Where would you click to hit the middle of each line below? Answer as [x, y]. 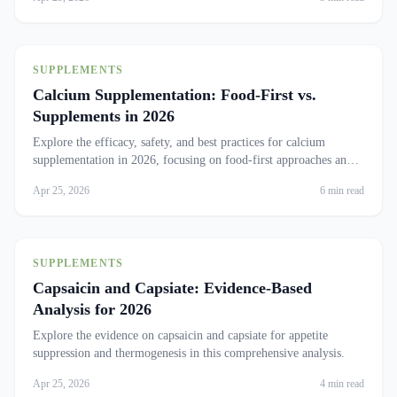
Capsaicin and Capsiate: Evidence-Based [172, 288]
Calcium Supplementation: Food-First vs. [175, 95]
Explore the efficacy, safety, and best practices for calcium [179, 142]
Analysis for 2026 [92, 309]
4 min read [342, 384]
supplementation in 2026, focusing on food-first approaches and [193, 160]
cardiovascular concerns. [94, 178]
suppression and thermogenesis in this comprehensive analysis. [189, 353]
